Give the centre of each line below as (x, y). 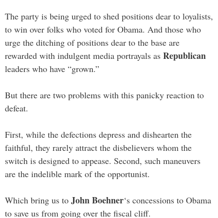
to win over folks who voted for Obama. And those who (103, 29)
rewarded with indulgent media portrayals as (84, 55)
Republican (184, 55)
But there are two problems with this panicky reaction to (104, 95)
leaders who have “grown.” (52, 68)
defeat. (17, 108)
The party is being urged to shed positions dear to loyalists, (109, 16)
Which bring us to (38, 200)
